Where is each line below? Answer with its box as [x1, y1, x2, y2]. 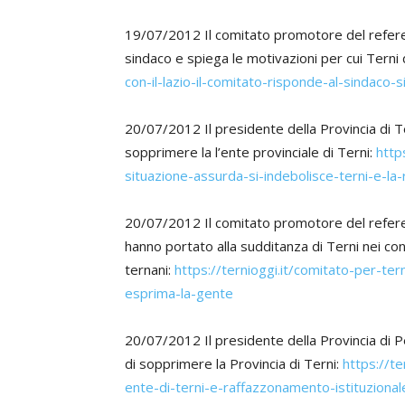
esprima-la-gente [125, 284, 233, 302]
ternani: [125, 260, 174, 278]
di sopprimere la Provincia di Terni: [125, 354, 343, 372]
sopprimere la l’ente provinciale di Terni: [125, 143, 376, 161]
